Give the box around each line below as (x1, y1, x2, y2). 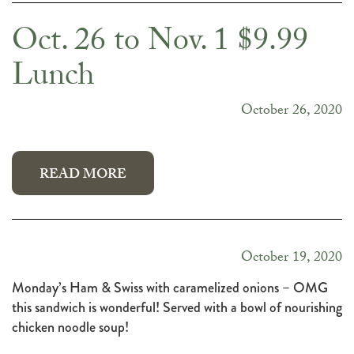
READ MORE (40, 164, 126, 188)
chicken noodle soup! (12, 317, 129, 338)
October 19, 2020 (241, 247, 342, 272)
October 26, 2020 (241, 100, 342, 125)
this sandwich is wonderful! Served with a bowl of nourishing (12, 297, 342, 318)
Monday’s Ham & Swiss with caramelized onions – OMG (12, 277, 328, 299)
